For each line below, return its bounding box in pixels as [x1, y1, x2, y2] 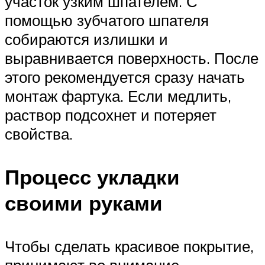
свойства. [5, 124, 73, 143]
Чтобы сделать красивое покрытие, [5, 237, 254, 256]
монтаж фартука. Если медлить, [5, 86, 231, 105]
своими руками [5, 190, 163, 216]
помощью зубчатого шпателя [5, 10, 209, 30]
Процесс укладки [5, 164, 180, 190]
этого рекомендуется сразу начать [5, 67, 245, 86]
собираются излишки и [5, 29, 168, 49]
